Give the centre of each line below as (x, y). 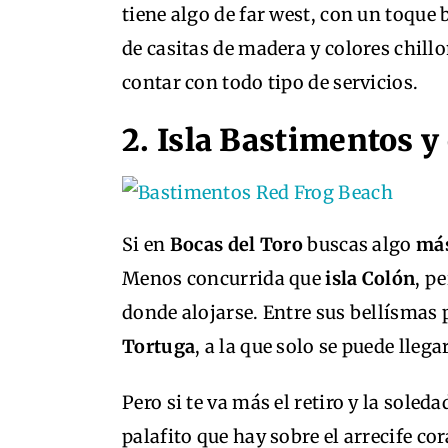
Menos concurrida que (222, 279)
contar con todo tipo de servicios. (270, 83)
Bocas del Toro (234, 245)
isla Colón (368, 279)
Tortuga (159, 347)
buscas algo (359, 245)
